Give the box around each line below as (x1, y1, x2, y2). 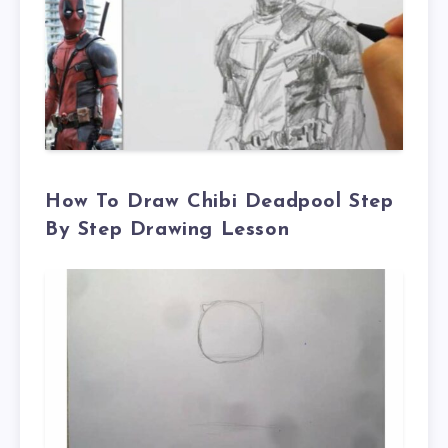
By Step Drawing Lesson (45, 219, 290, 240)
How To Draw (45, 191, 188, 212)
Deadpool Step (244, 191, 394, 212)
